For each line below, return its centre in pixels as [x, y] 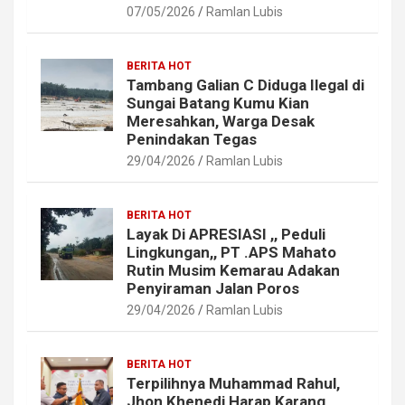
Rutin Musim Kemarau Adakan [233, 270]
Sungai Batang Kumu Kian [218, 103]
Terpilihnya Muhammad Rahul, [233, 383]
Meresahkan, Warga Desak [221, 121]
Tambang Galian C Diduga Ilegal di [245, 85]
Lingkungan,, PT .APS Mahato [231, 252]
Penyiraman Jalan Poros [213, 288]
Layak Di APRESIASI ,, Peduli [226, 234]
